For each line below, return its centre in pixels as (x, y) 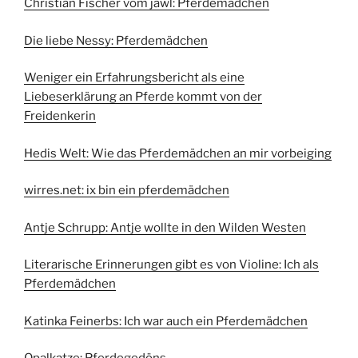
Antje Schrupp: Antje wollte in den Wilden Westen (165, 227)
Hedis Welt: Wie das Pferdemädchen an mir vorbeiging (178, 153)
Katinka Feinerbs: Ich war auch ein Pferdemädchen (166, 321)
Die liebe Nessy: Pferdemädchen (116, 40)
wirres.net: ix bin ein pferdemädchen (127, 191)
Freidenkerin (60, 116)
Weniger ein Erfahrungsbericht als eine (134, 78)
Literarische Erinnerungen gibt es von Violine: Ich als (171, 265)
